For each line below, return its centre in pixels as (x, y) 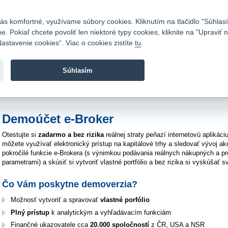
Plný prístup (30, 212)
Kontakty (17, 8)
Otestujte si (20, 134)
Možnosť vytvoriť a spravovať (55, 200)
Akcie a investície (40, 87)
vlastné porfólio (125, 200)
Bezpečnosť (189, 8)
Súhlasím (77, 70)
